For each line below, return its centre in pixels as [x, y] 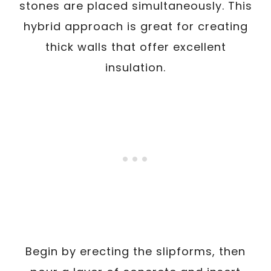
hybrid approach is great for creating [135, 26]
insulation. [135, 67]
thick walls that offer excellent [135, 47]
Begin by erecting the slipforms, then [135, 251]
